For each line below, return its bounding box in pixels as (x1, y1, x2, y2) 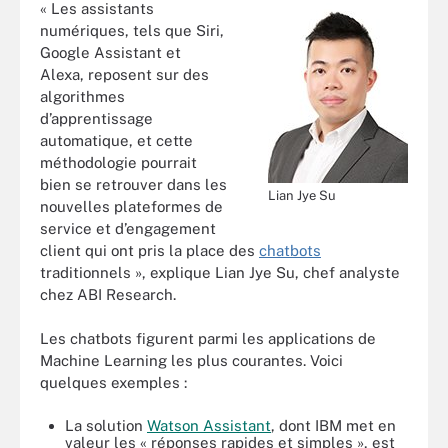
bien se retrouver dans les (40, 175, 227, 193)
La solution (65, 416, 147, 434)
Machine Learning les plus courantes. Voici (40, 352, 343, 369)
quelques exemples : (40, 374, 187, 391)
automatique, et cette (40, 131, 193, 149)
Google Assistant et (40, 43, 181, 61)
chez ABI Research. (40, 285, 176, 303)
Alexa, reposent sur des (40, 65, 209, 83)
